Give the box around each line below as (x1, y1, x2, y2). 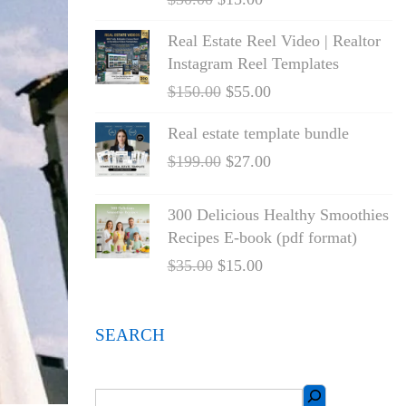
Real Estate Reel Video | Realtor (167, 32, 381, 50)
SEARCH (94, 325, 165, 344)
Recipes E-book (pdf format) (167, 228, 357, 246)
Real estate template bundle (167, 124, 349, 142)
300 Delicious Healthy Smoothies (167, 206, 389, 224)
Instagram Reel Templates (167, 54, 339, 72)
